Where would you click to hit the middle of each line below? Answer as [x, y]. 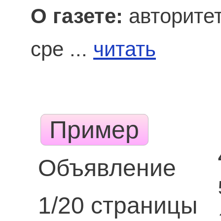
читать [125, 49]
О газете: [77, 16]
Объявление [107, 168]
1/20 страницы [118, 205]
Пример [94, 130]
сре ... [62, 49]
